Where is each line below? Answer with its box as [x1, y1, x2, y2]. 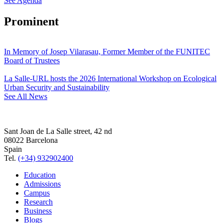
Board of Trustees [4, 56, 60, 65]
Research [24, 198, 53, 207]
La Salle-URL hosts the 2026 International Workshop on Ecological [4, 74, 217, 83]
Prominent [4, 15, 59, 28]
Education [24, 171, 56, 180]
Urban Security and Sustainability [4, 83, 110, 92]
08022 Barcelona [4, 136, 58, 145]
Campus [24, 189, 50, 198]
